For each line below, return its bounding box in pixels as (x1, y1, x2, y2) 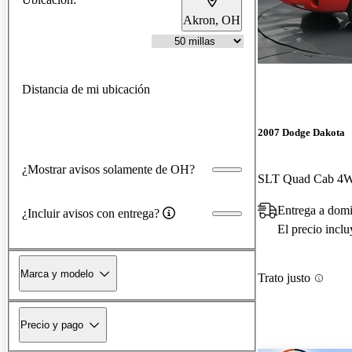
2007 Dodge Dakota (258, 126, 345, 139)
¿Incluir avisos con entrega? (22, 206, 159, 220)
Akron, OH (183, 13, 240, 27)
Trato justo (258, 271, 310, 285)
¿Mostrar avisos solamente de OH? (22, 162, 195, 176)
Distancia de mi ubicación (22, 82, 150, 96)
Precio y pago (20, 318, 83, 331)
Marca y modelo (20, 267, 93, 280)
